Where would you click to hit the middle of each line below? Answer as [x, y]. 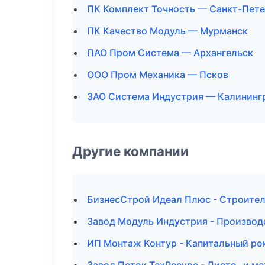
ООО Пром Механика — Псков [158, 75]
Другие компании [130, 151]
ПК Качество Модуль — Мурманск [167, 31]
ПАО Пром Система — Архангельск [170, 53]
